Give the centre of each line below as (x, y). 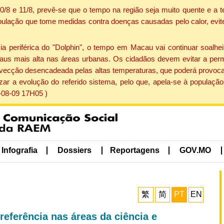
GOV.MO (195, 150)
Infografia (19, 150)
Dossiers (75, 150)
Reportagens (134, 150)
